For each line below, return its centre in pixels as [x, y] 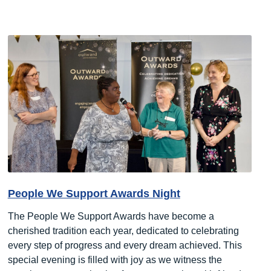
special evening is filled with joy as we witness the [115, 260]
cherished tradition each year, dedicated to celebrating [123, 230]
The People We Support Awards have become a [111, 216]
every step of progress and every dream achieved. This [125, 245]
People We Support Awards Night [94, 193]
